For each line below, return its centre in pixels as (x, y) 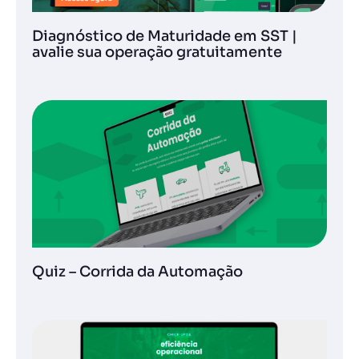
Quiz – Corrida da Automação (137, 272)
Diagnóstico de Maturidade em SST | (165, 36)
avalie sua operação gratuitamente (157, 52)
